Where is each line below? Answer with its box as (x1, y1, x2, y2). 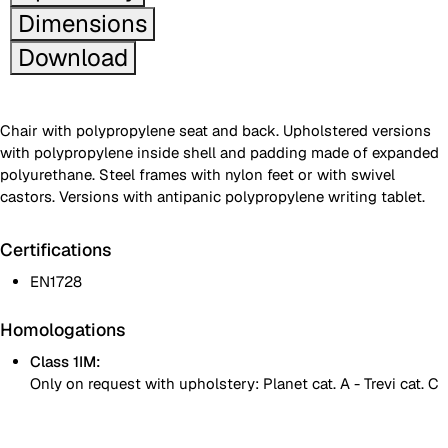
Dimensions (18, 8, 147, 39)
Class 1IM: (30, 352, 101, 371)
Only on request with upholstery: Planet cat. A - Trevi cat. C (30, 374, 439, 393)
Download (18, 42, 128, 73)
